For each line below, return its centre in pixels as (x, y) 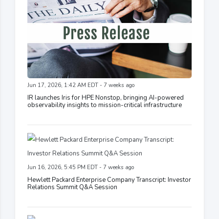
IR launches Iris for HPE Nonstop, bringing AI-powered (106, 98)
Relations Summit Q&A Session (72, 187)
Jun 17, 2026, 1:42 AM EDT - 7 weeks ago (81, 86)
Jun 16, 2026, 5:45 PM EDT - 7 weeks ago (81, 168)
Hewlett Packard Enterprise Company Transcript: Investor (109, 180)
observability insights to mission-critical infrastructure (105, 105)
